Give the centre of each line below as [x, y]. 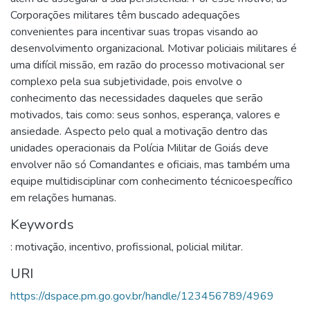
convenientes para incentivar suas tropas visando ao [134, 31]
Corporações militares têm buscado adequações [125, 15]
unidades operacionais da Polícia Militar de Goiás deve [139, 148]
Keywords [42, 224]
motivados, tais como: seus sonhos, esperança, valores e [145, 115]
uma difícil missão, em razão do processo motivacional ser [147, 65]
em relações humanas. [63, 198]
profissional [144, 247]
